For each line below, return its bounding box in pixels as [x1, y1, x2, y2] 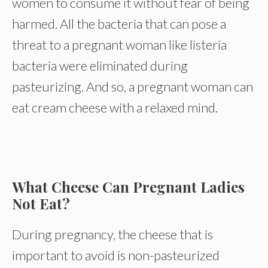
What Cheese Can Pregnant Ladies [12, 177, 245, 196]
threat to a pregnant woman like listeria [12, 36, 227, 53]
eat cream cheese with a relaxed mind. [12, 99, 218, 115]
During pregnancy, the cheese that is [12, 226, 213, 242]
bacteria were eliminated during [12, 57, 188, 74]
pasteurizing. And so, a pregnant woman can [12, 78, 253, 95]
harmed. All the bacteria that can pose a [12, 16, 226, 32]
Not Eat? [12, 194, 70, 213]
